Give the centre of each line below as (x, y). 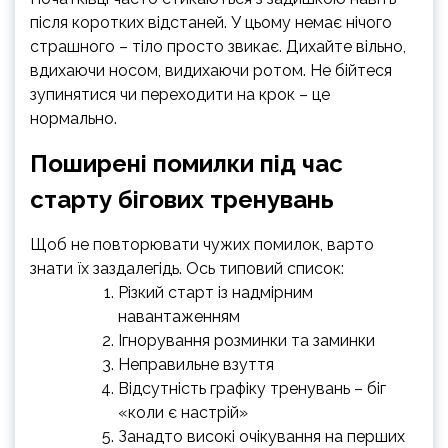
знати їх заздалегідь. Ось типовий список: (187, 268)
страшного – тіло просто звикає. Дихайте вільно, (218, 46)
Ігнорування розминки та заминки (246, 340)
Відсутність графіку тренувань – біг (252, 388)
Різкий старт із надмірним (215, 292)
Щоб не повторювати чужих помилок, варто (202, 244)
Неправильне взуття (196, 364)
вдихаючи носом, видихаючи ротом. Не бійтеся (211, 70)
